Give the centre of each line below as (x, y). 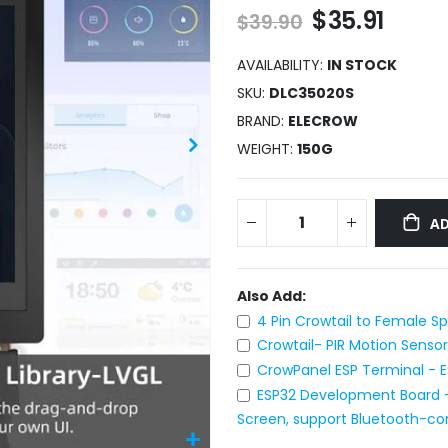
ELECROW (322, 120)
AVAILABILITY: (279, 64)
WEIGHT (263, 148)
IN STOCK (361, 64)
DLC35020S (311, 92)
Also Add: (271, 295)
